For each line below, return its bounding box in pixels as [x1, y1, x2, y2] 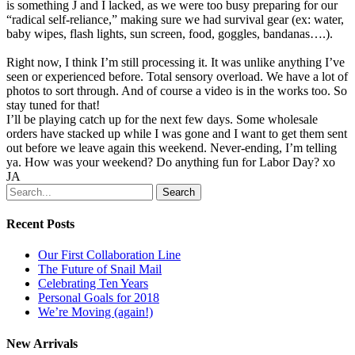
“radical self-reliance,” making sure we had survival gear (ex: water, [6, 12, 344, 26]
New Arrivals [6, 336, 78, 350]
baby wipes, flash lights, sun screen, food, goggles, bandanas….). [6, 26, 333, 40]
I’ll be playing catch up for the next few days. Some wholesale [6, 112, 318, 126]
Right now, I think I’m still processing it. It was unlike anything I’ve [6, 55, 345, 69]
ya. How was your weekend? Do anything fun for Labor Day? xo [6, 155, 335, 169]
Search [162, 185, 195, 198]
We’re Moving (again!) [38, 305, 153, 319]
